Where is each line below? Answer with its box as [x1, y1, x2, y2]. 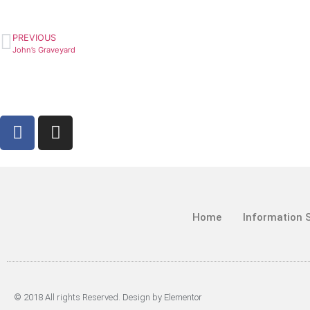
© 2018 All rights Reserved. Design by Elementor [14, 292, 202, 303]
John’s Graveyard [12, 44, 75, 55]
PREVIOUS [12, 32, 56, 43]
